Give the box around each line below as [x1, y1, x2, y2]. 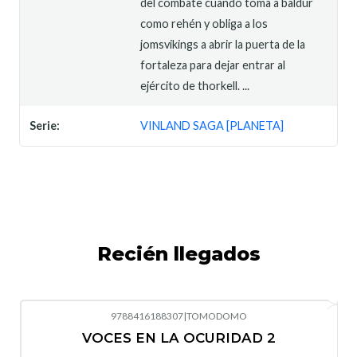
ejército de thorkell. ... [140, 78, 250, 92]
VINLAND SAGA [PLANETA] [140, 118, 284, 132]
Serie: [29, 118, 60, 132]
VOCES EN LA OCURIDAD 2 [81, 330, 276, 346]
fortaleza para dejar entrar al [140, 57, 286, 72]
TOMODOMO [186, 309, 247, 322]
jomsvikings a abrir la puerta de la [140, 37, 306, 51]
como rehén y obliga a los [140, 16, 269, 30]
